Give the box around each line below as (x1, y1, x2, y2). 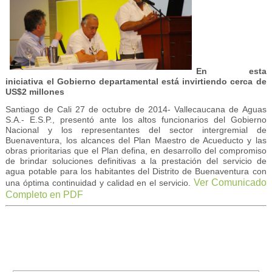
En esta (196, 66, 267, 76)
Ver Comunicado (193, 177, 267, 188)
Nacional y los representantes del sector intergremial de (5, 124, 267, 135)
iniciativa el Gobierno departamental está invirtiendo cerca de (5, 76, 267, 86)
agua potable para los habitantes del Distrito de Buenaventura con (5, 166, 267, 176)
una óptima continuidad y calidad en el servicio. (5, 177, 194, 188)
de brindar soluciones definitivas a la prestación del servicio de (5, 155, 267, 166)
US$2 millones (5, 86, 65, 97)
